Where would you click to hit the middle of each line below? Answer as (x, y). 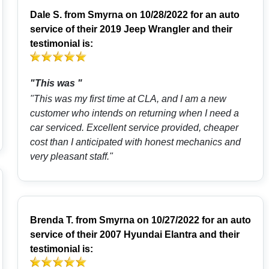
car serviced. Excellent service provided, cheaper (58, 128)
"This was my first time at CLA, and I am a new (128, 99)
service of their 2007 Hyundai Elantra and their (134, 235)
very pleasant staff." (71, 157)
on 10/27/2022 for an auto (192, 220)
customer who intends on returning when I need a (134, 113)
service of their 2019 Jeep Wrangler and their (131, 29)
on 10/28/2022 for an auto (181, 15)
